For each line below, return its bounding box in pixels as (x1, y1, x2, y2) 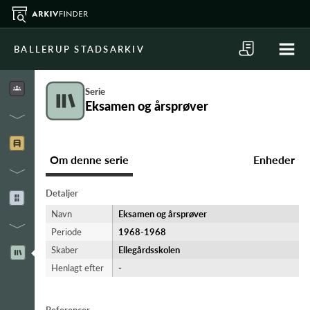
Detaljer (46, 188, 78, 199)
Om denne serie (50, 153, 129, 166)
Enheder (253, 153, 295, 166)
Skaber (51, 244, 78, 255)
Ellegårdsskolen (118, 244, 180, 255)
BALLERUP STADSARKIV (14, 44, 145, 55)
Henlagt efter (51, 262, 104, 273)
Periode (51, 226, 82, 237)
